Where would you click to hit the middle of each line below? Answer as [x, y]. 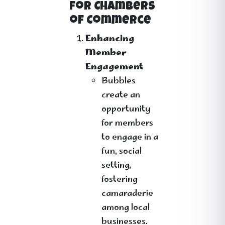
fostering [120, 180]
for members [127, 124]
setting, [116, 166]
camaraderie [127, 194]
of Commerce [110, 21]
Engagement [114, 67]
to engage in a [130, 138]
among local [126, 208]
